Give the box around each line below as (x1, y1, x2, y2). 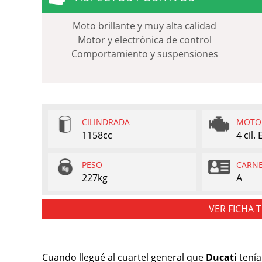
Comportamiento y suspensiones (71, 47, 218, 60)
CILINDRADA (82, 116, 130, 127)
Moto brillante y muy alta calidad (73, 19, 216, 32)
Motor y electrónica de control (77, 33, 212, 46)
